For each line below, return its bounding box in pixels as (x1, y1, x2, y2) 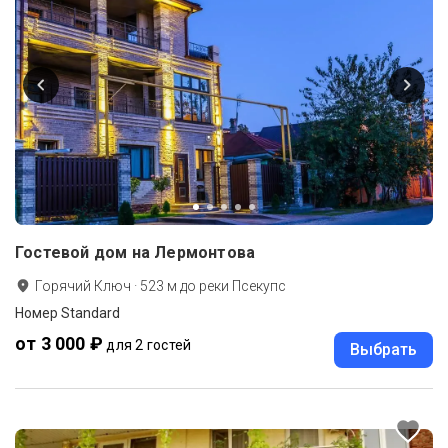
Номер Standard (15, 304, 120, 321)
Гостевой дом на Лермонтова (15, 242, 256, 262)
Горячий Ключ (35, 277, 131, 294)
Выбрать (350, 339, 417, 359)
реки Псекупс (199, 277, 286, 294)
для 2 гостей (106, 336, 192, 353)
